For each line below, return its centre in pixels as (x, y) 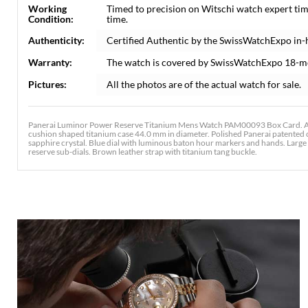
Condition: (51, 19)
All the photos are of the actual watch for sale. (204, 84)
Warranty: (50, 62)
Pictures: (47, 84)
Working (47, 9)
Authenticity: (56, 40)
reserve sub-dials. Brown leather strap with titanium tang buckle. (143, 152)
